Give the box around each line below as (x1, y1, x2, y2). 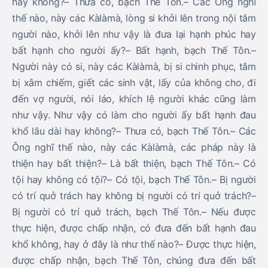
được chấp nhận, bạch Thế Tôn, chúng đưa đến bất (12, 254, 256, 266)
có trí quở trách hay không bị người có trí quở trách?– (12, 190, 256, 202)
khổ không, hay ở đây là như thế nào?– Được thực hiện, (12, 238, 256, 250)
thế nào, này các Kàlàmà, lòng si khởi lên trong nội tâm (12, 12, 256, 24)
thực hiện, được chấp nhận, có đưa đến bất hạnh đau (12, 222, 256, 234)
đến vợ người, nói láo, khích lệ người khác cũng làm (12, 93, 256, 105)
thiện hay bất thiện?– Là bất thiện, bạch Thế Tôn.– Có (12, 157, 256, 169)
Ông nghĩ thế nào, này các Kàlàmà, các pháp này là (12, 141, 256, 153)
